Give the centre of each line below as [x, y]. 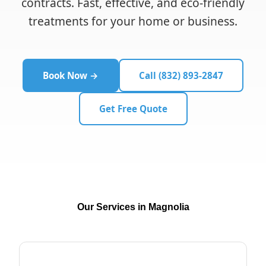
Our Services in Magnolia [133, 207]
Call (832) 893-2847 [181, 75]
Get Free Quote [133, 109]
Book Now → [71, 75]
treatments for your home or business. [133, 21]
